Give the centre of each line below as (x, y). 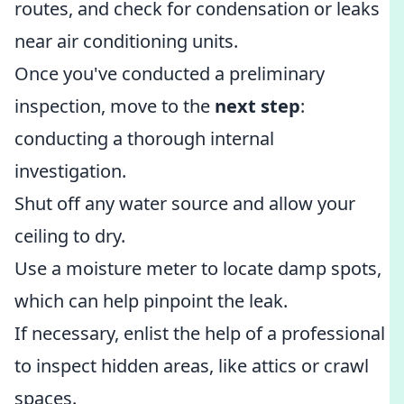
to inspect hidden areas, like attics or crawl (192, 366)
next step (257, 106)
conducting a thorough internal (144, 138)
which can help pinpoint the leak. (151, 301)
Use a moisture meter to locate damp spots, (198, 268)
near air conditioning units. (126, 41)
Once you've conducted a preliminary (170, 73)
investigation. (70, 171)
